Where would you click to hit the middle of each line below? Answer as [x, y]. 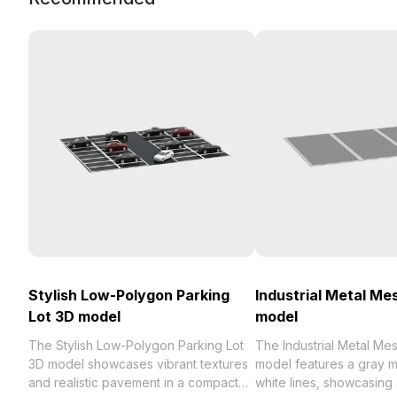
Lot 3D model [74, 316]
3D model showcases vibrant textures [138, 364]
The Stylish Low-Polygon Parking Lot [136, 345]
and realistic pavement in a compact [133, 382]
